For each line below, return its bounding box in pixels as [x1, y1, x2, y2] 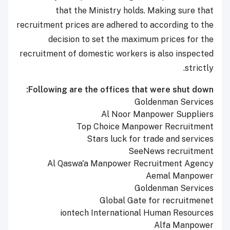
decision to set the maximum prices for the [48, 34, 214, 45]
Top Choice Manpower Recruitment [76, 122, 214, 132]
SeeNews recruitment [128, 146, 214, 157]
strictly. [185, 63, 214, 73]
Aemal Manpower [146, 171, 214, 181]
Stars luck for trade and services [87, 134, 214, 144]
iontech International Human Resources [60, 208, 214, 218]
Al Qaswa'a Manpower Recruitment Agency [47, 159, 214, 169]
